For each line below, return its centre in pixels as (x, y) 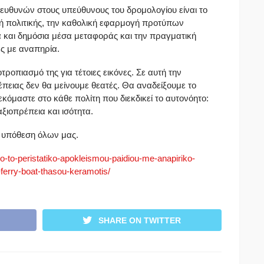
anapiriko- (176, 158)
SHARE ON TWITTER (140, 220)
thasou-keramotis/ (75, 171)
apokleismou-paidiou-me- (109, 158)
